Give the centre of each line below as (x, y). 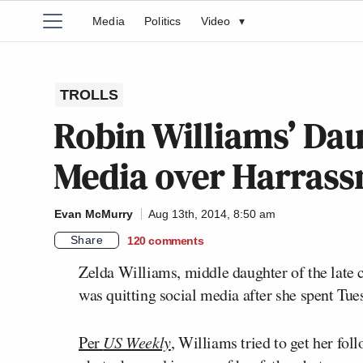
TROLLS (89, 95)
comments (176, 240)
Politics (163, 21)
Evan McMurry (94, 214)
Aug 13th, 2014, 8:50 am (212, 214)
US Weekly (137, 342)
